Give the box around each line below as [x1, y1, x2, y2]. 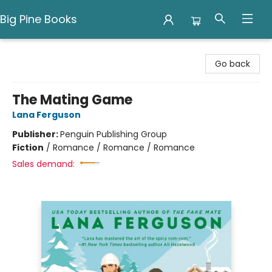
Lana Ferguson [12, 109, 81, 121]
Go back [215, 58, 250, 70]
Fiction [12, 141, 44, 154]
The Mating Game [12, 90, 132, 109]
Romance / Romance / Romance [53, 141, 195, 154]
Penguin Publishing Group [60, 128, 167, 140]
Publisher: [12, 128, 60, 140]
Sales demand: [12, 158, 75, 170]
